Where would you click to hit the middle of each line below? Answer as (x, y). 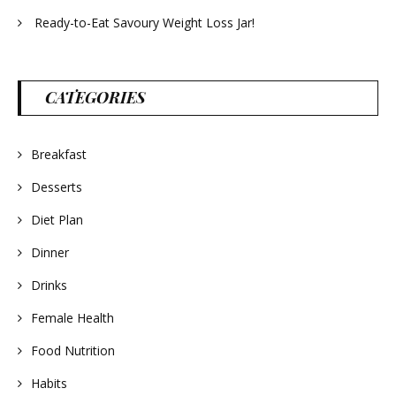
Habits (49, 383)
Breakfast (59, 154)
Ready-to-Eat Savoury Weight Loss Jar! (145, 22)
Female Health (72, 317)
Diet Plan (57, 219)
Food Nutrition (73, 350)
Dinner (50, 252)
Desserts (57, 187)
